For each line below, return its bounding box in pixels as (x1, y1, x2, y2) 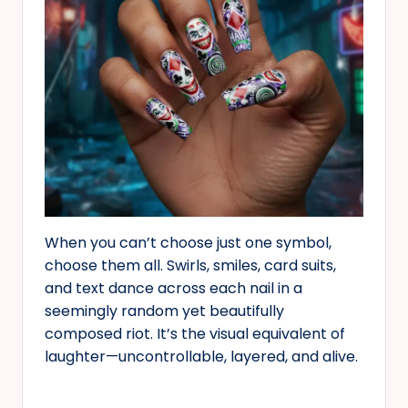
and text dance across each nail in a (45, 277, 302, 299)
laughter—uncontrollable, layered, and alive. (45, 345, 358, 367)
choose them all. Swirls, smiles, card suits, (45, 254, 336, 276)
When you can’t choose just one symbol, (45, 231, 331, 253)
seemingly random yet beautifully (45, 300, 284, 321)
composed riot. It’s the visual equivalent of (45, 322, 345, 344)
